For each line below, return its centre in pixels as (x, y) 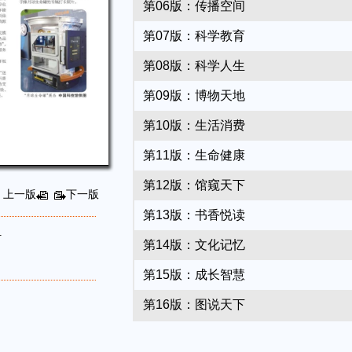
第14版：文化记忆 (194, 245)
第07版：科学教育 (194, 36)
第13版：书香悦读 (194, 215)
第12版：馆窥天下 (194, 185)
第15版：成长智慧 (194, 275)
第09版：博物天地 (194, 95)
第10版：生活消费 (194, 125)
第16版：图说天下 (194, 304)
